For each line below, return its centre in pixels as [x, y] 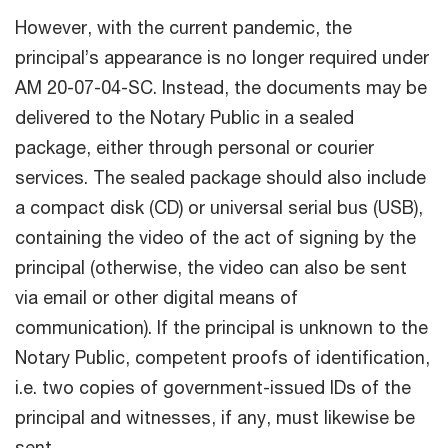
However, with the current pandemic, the [183, 26]
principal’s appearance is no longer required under [222, 56]
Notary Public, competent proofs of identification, [222, 356]
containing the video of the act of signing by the [215, 236]
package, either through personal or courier [194, 146]
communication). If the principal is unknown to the [221, 326]
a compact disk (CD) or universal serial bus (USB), [219, 206]
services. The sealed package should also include [220, 176]
